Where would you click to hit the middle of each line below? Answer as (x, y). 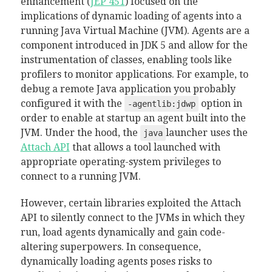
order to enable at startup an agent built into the (133, 118)
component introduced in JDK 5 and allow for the (134, 45)
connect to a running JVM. (80, 176)
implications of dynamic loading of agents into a (131, 16)
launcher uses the (206, 133)
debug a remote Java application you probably (128, 89)
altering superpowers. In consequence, (110, 247)
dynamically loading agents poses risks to (116, 261)
